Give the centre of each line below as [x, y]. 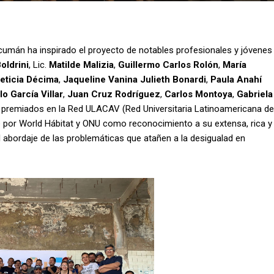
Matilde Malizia [81, 65]
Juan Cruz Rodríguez [113, 94]
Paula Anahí [236, 80]
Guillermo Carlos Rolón [168, 65]
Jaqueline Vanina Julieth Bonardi [135, 80]
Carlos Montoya [197, 94]
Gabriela [254, 94]
